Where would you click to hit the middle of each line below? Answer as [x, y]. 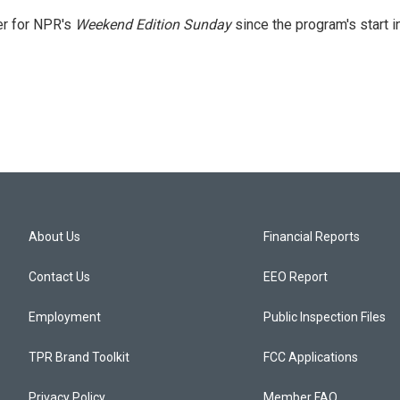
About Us [54, 236]
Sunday [207, 24]
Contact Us [59, 276]
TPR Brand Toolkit [79, 357]
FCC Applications [311, 357]
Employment [65, 317]
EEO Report [296, 276]
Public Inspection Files [325, 317]
